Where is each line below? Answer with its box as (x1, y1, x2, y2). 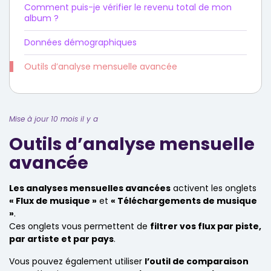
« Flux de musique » (9, 195, 97, 207)
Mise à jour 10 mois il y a (9, 114, 98, 124)
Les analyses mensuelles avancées (9, 182, 171, 194)
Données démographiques (24, 36, 137, 48)
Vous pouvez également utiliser (9, 255, 145, 267)
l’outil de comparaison (145, 255, 249, 267)
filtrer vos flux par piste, (150, 220, 261, 232)
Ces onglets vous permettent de (9, 220, 150, 232)
